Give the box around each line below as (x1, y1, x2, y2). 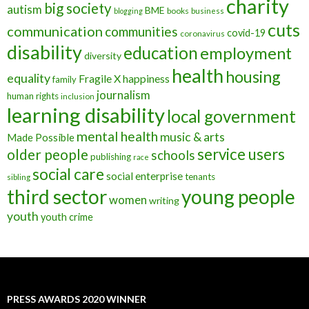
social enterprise (106, 170, 183, 183)
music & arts (160, 130, 225, 145)
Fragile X (79, 72, 121, 86)
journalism (97, 88, 150, 103)
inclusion (61, 92, 94, 101)
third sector (7, 185, 107, 209)
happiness (123, 72, 170, 86)
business (191, 6, 224, 16)
